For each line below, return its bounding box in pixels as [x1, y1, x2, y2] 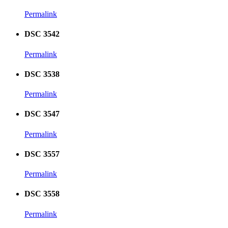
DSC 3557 [24, 149, 60, 158]
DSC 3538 [24, 69, 60, 78]
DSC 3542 [24, 30, 60, 39]
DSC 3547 [24, 109, 60, 119]
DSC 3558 [24, 189, 60, 198]
